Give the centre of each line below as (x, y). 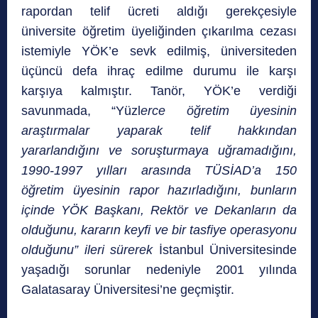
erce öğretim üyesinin (219, 111)
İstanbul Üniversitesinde (227, 250)
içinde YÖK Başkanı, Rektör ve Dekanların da (159, 210)
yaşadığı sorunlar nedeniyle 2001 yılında (159, 270)
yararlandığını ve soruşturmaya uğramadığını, (159, 151)
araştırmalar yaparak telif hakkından (159, 131)
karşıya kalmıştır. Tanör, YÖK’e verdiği (159, 91)
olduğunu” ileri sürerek (90, 250)
